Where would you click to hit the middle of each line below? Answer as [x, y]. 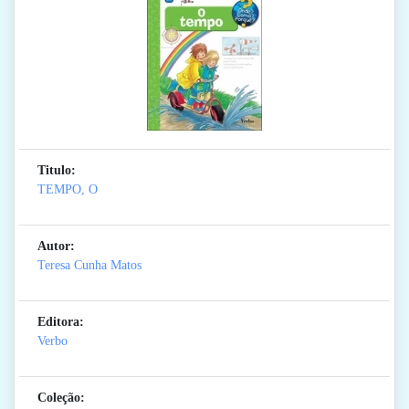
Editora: [61, 322]
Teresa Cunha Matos [89, 266]
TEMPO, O [68, 190]
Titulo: [57, 171]
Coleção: [61, 398]
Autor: [56, 246]
